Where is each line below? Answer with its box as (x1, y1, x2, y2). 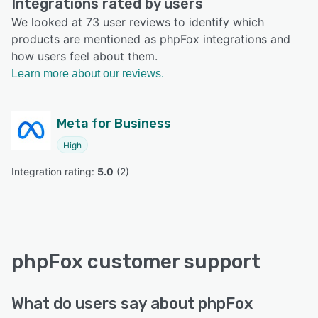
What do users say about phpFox (11, 294, 253, 314)
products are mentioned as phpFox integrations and (11, 32, 290, 47)
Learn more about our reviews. (11, 67, 164, 80)
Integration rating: (11, 165, 97, 178)
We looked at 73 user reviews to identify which (11, 15, 264, 30)
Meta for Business (57, 116, 171, 132)
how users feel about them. (11, 49, 158, 64)
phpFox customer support (11, 250, 261, 274)
